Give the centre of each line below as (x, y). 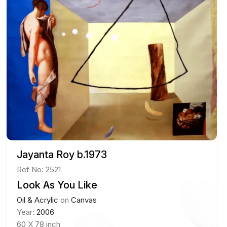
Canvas (84, 200)
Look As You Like (57, 185)
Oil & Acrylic (38, 200)
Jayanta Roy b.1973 (62, 154)
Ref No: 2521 (39, 169)
